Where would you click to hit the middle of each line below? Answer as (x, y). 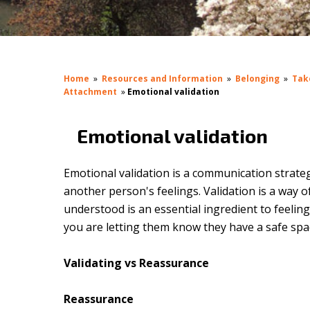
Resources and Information (163, 79)
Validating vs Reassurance (137, 263)
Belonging (258, 79)
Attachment (92, 92)
